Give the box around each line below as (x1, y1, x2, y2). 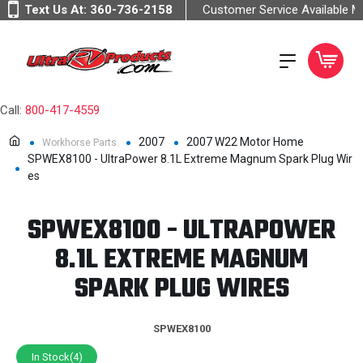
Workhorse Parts (42, 136, 117, 148)
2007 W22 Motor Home (186, 135, 305, 148)
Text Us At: (24, 2, 90, 17)
